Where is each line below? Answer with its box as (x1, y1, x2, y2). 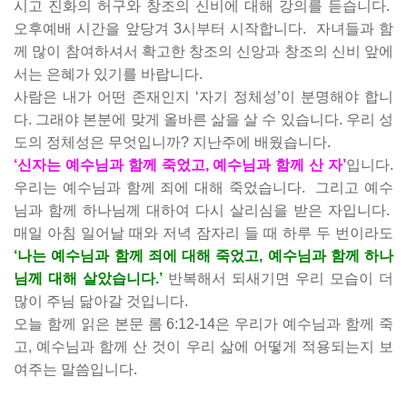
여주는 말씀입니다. (14, 362, 141, 377)
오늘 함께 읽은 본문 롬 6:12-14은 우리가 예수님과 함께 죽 (14, 316, 393, 332)
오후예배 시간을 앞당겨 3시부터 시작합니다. (14, 21, 307, 36)
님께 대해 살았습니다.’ (14, 271, 163, 286)
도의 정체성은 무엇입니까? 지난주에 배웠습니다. (14, 134, 334, 150)
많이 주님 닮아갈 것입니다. (14, 293, 188, 309)
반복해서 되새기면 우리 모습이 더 (163, 271, 393, 286)
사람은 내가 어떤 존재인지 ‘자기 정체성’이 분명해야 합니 (14, 89, 393, 104)
